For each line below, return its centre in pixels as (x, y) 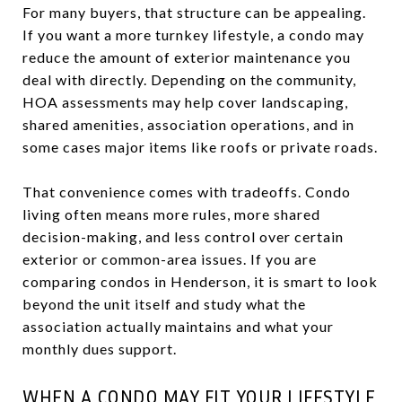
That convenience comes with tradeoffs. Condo (187, 191)
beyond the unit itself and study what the (164, 303)
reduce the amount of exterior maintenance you (187, 57)
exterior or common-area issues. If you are (170, 258)
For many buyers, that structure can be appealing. (194, 12)
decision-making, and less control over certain (183, 236)
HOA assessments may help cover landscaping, (185, 101)
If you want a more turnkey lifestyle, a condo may (193, 34)
